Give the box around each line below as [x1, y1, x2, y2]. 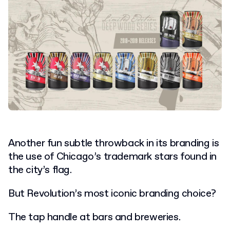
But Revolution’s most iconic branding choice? [8, 187, 216, 201]
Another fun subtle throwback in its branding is [8, 137, 219, 151]
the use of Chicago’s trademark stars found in [8, 150, 217, 164]
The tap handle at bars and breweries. [8, 210, 181, 225]
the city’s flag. [8, 163, 72, 178]
